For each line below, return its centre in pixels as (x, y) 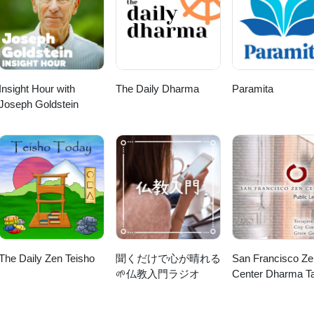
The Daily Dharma (157, 89)
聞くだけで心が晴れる (168, 259)
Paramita (252, 89)
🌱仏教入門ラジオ (157, 274)
